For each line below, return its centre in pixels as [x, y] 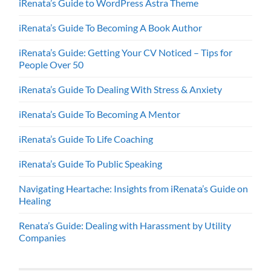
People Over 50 [51, 65]
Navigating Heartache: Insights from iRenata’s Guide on [134, 189]
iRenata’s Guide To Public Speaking [91, 164]
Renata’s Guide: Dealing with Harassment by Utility [125, 226]
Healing [35, 201]
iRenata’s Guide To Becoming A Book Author [111, 28]
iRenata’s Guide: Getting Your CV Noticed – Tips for [126, 53]
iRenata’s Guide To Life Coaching [86, 139]
